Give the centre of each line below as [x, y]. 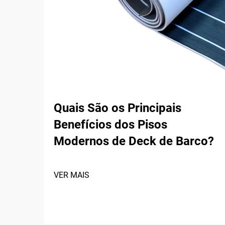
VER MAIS [72, 175]
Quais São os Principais [118, 108]
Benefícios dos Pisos [110, 125]
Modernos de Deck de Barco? [134, 141]
